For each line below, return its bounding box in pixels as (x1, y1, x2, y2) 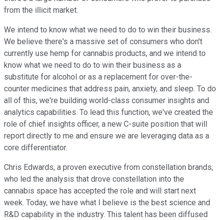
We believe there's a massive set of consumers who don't (4, 37, 202, 47)
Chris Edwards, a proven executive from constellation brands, (4, 163, 213, 172)
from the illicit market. (4, 5, 78, 15)
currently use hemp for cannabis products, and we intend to (4, 49, 206, 58)
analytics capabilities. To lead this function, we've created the (4, 108, 213, 117)
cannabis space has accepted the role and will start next (4, 186, 196, 196)
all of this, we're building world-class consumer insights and (4, 96, 209, 106)
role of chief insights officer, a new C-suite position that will (4, 119, 207, 129)
